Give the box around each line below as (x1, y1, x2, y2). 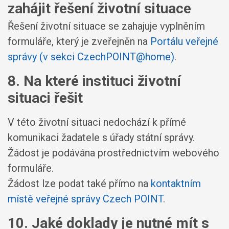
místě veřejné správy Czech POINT (8, 192, 163, 205)
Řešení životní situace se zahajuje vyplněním (8, 19, 205, 32)
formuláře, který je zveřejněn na (8, 35, 150, 48)
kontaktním (151, 177, 201, 190)
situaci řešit (8, 89, 83, 106)
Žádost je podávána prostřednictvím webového (8, 146, 219, 159)
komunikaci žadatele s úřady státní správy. (8, 131, 195, 144)
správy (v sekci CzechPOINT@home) (8, 50, 174, 63)
